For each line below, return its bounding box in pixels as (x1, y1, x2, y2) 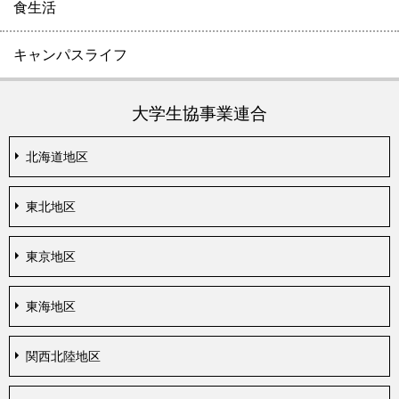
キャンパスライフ (13, 46, 127, 62)
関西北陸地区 (26, 348, 101, 363)
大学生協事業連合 (132, 103, 267, 123)
